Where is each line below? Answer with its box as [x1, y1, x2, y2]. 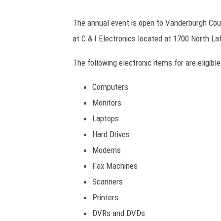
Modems [92, 145, 121, 155]
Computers [92, 82, 128, 92]
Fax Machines [92, 161, 138, 171]
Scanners [92, 177, 123, 187]
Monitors [92, 98, 121, 108]
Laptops [92, 113, 119, 124]
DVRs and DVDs [92, 208, 145, 219]
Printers [92, 192, 118, 203]
